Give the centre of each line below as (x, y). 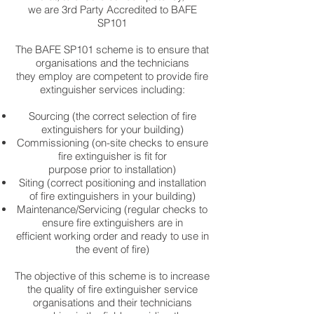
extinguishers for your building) (112, 129)
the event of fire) (112, 249)
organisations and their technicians (112, 302)
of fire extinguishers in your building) (112, 196)
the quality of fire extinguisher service (112, 289)
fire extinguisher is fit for (112, 156)
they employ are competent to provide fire (112, 76)
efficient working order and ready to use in (112, 236)
